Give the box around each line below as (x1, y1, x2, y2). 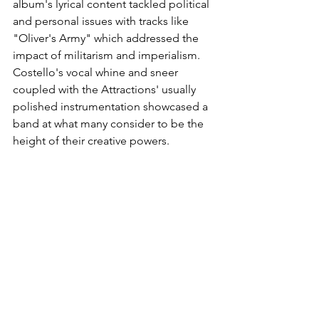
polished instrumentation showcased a (13, 100, 211, 113)
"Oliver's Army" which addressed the (13, 31, 202, 45)
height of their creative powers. (13, 134, 169, 147)
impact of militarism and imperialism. (13, 48, 203, 62)
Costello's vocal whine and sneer (13, 66, 181, 79)
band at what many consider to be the (13, 117, 206, 130)
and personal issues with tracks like (13, 14, 192, 28)
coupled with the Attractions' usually (13, 83, 199, 96)
